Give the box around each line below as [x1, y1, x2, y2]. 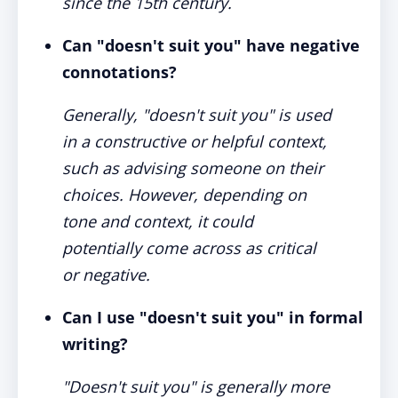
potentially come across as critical [62, 237, 316, 259]
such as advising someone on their [62, 157, 323, 179]
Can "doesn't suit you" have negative [62, 35, 360, 56]
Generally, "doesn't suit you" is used [62, 104, 331, 125]
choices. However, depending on [62, 184, 306, 205]
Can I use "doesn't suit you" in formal [62, 306, 363, 328]
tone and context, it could [62, 211, 253, 232]
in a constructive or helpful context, [62, 131, 327, 152]
